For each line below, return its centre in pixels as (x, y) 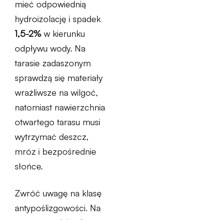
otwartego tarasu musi (57, 122)
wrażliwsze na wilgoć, (56, 92)
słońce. (29, 166)
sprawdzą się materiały (59, 78)
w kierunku (63, 33)
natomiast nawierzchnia (60, 107)
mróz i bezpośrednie (55, 151)
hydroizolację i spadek (58, 19)
